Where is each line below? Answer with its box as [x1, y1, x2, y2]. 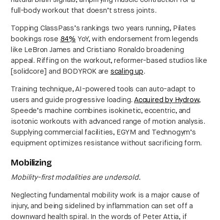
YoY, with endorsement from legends [76, 35, 199, 43]
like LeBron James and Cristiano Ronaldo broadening [11, 46, 184, 54]
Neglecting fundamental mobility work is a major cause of [11, 192, 200, 199]
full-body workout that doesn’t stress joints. [11, 7, 157, 15]
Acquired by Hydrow [134, 96, 199, 104]
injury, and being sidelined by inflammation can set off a [11, 202, 193, 210]
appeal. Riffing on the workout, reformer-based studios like [11, 57, 207, 65]
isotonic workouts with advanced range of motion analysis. [11, 118, 205, 126]
